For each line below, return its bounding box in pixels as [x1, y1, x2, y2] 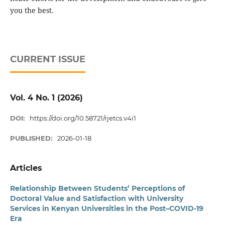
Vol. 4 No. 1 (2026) [10, 93, 83, 102]
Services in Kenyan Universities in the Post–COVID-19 [10, 204, 203, 213]
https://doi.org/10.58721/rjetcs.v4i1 [30, 114, 137, 123]
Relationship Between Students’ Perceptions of [10, 184, 185, 193]
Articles [10, 163, 42, 173]
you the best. [10, 6, 54, 15]
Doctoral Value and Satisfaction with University [10, 194, 183, 203]
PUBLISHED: [10, 134, 54, 143]
